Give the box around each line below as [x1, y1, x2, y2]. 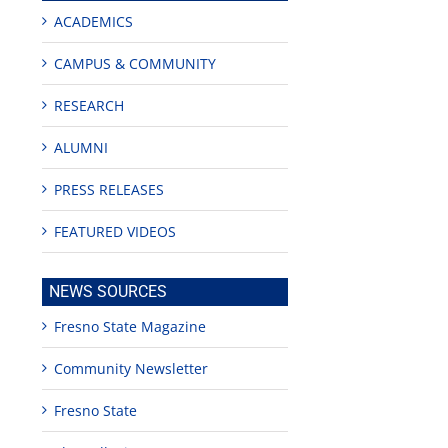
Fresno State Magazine [54, 317, 207, 337]
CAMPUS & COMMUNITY [54, 54, 217, 74]
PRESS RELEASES [54, 180, 165, 200]
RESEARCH [54, 96, 125, 116]
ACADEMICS [54, 12, 134, 32]
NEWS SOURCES [49, 282, 168, 302]
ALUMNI [54, 138, 109, 158]
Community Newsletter [54, 359, 209, 379]
